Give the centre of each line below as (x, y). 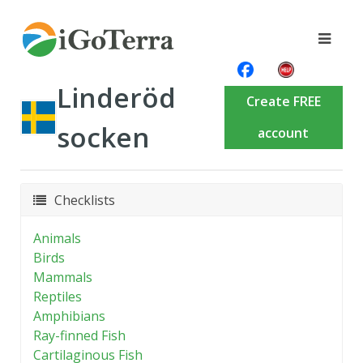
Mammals (63, 277)
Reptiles (58, 297)
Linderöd (116, 98)
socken (103, 137)
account (284, 133)
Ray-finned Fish (79, 335)
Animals (57, 238)
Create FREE (283, 101)
